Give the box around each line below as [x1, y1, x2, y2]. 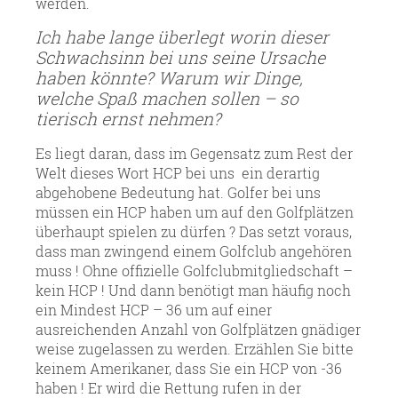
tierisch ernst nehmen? [36, 107, 221, 130]
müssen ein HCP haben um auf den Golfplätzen [36, 202, 354, 221]
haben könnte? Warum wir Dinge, [36, 66, 303, 89]
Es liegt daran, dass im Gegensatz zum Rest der [36, 143, 353, 163]
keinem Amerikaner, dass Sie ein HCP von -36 [36, 358, 342, 378]
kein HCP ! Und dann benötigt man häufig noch [36, 280, 351, 299]
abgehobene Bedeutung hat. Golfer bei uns [36, 182, 321, 202]
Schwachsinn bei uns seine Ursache [36, 45, 325, 68]
